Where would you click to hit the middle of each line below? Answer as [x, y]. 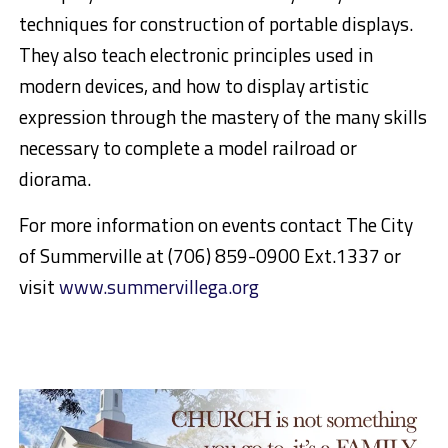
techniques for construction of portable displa [204, 24]
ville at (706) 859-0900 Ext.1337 [244, 256]
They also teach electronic [123, 55]
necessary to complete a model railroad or [187, 148]
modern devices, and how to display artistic [193, 86]
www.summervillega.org [158, 287]
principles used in [300, 55]
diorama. [54, 179]
